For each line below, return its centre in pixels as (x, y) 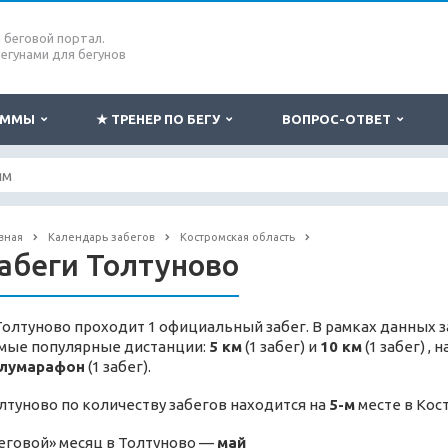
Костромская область (237, 237)
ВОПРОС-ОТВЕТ (339, 119)
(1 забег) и (280, 347)
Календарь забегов (101, 237)
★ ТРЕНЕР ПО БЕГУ (161, 119)
